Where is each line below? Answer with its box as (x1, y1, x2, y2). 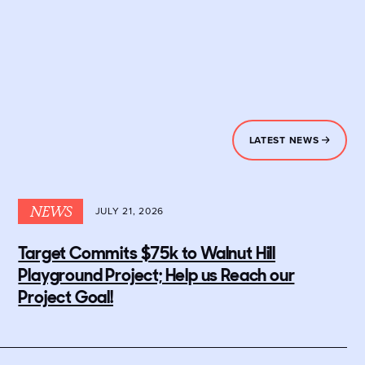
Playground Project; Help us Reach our (18, 263, 295, 286)
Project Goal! (18, 285, 113, 308)
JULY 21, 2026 (95, 204, 165, 219)
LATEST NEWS (248, 133, 323, 148)
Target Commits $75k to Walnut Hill (18, 241, 275, 264)
